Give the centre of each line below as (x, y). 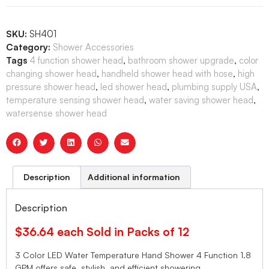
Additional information (134, 177)
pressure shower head (51, 86)
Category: (28, 47)
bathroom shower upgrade (181, 60)
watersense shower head (56, 113)
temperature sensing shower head (75, 100)
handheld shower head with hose (167, 73)
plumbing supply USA (214, 86)
